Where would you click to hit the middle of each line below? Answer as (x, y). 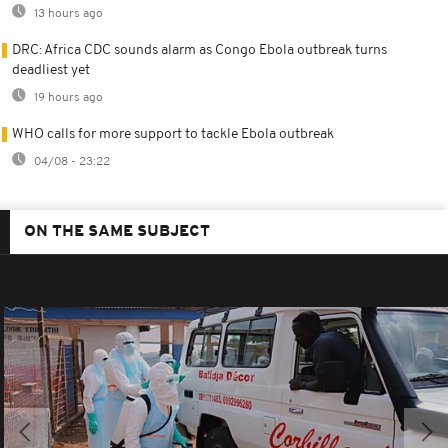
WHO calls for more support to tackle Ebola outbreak (173, 134)
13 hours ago (67, 13)
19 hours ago (67, 97)
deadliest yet (51, 70)
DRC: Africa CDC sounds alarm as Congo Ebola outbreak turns (199, 50)
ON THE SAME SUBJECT (117, 231)
